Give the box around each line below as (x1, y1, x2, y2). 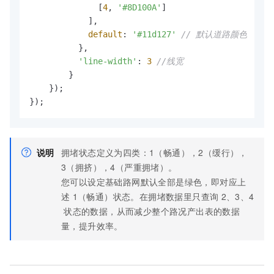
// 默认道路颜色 (181, 29, 247, 39)
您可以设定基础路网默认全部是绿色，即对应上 (61, 176, 246, 188)
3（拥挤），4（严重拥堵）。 (61, 161, 177, 173)
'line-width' (78, 56, 137, 66)
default (88, 29, 122, 39)
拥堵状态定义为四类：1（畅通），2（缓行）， (61, 146, 248, 158)
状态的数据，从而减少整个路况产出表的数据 (64, 205, 240, 217)
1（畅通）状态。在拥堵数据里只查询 (72, 190, 219, 202)
